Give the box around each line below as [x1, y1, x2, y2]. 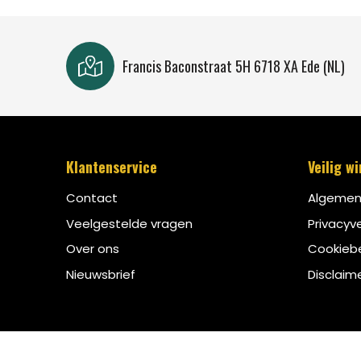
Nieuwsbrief [65, 265, 135, 283]
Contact [65, 189, 118, 207]
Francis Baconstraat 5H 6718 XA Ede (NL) [122, 56, 345, 77]
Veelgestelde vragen [65, 214, 193, 232]
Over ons [65, 240, 119, 258]
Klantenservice [65, 156, 157, 178]
